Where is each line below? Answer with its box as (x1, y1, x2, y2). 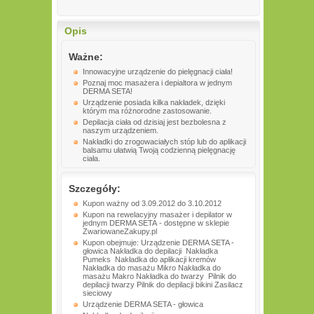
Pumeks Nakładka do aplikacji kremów (83, 255, 218, 264)
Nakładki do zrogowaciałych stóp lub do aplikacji (83, 137, 246, 146)
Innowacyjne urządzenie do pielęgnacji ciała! (83, 67, 233, 76)
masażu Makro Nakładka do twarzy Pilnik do (83, 272, 236, 280)
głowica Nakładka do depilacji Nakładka (83, 247, 218, 255)
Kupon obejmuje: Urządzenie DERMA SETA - (83, 238, 234, 247)
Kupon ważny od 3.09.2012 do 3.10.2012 (83, 199, 221, 207)
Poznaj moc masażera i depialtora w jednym (83, 78, 232, 87)
